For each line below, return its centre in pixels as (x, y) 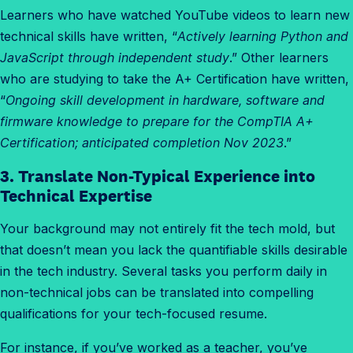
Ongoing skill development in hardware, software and (165, 100)
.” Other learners (279, 58)
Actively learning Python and (263, 37)
